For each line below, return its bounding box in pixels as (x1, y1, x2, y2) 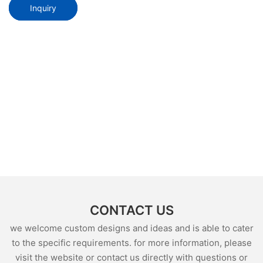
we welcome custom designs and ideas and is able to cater (9, 222, 254, 234)
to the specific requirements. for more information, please (11, 237, 252, 248)
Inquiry (30, 2, 56, 13)
